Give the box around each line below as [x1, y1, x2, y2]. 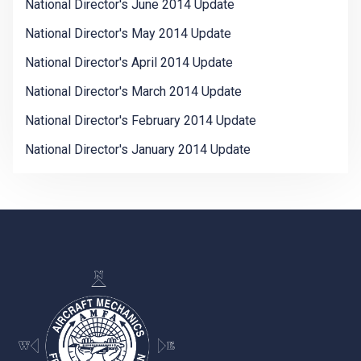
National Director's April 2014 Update [25, 55, 233, 71]
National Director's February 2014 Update [25, 113, 256, 129]
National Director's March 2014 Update [25, 84, 242, 100]
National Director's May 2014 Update [25, 26, 231, 42]
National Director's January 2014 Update [25, 142, 251, 158]
